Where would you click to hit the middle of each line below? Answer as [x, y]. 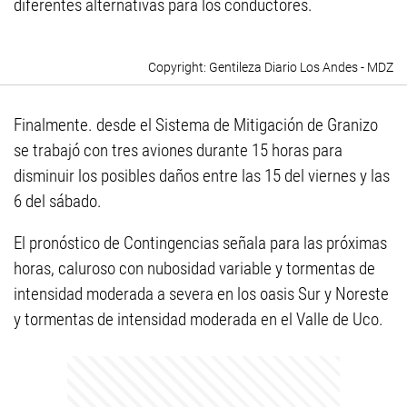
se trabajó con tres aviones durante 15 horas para [178, 150]
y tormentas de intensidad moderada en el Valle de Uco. [199, 319]
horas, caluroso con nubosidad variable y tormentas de [194, 268]
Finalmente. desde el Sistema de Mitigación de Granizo [196, 125]
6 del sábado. [58, 201]
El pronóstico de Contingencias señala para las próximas [200, 243]
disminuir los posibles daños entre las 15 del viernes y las [202, 176]
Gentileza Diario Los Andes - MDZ [301, 67]
